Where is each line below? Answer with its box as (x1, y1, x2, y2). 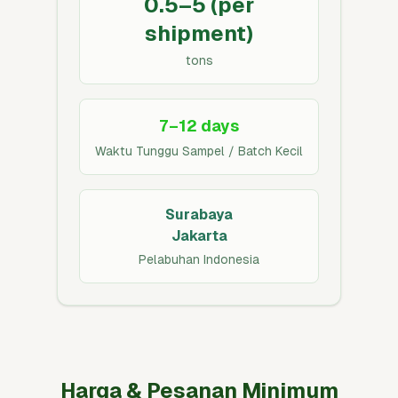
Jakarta (171, 227, 227, 244)
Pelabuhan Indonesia (139, 252, 259, 267)
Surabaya (165, 206, 233, 223)
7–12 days (159, 116, 239, 135)
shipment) (145, 21, 253, 45)
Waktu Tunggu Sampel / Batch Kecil (95, 144, 303, 158)
